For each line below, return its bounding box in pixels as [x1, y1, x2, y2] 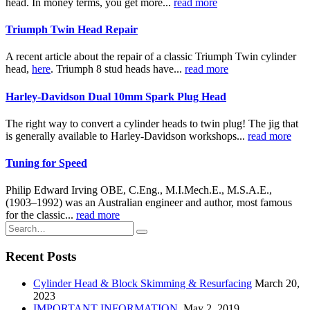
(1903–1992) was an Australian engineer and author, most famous [6, 197, 292, 209]
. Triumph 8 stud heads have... [51, 63, 185, 75]
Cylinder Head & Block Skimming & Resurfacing [33, 277, 252, 289]
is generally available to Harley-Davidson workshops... [6, 129, 248, 142]
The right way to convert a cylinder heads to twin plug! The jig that [6, 117, 298, 129]
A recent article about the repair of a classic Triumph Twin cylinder [6, 51, 296, 63]
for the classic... [6, 209, 76, 221]
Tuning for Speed [6, 157, 87, 170]
